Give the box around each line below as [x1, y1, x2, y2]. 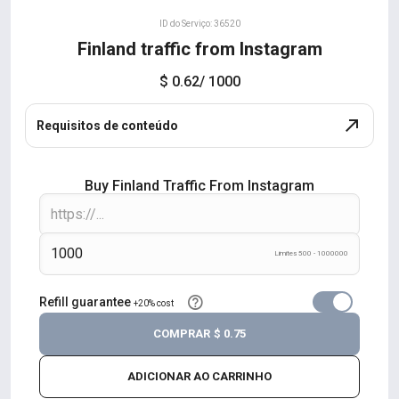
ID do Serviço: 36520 [159, 19, 240, 28]
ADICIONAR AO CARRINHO [127, 370, 272, 383]
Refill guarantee [39, 295, 134, 309]
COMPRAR [153, 327, 210, 340]
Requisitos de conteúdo [37, 118, 178, 133]
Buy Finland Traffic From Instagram [85, 177, 314, 194]
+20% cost [134, 298, 175, 308]
